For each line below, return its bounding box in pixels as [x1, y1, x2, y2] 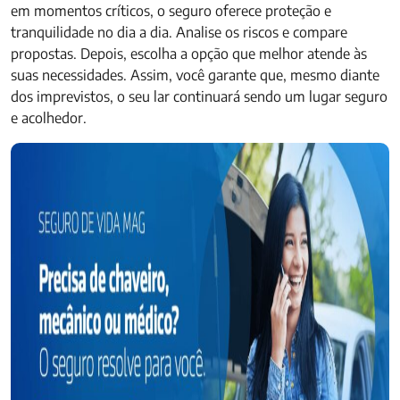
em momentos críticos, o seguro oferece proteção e [11, 2, 331, 20]
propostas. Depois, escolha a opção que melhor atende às [11, 45, 367, 62]
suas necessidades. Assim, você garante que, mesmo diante [11, 66, 379, 84]
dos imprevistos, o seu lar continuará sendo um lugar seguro [11, 87, 387, 105]
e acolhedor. [11, 109, 87, 127]
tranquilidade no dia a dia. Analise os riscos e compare [11, 23, 347, 41]
